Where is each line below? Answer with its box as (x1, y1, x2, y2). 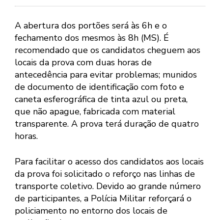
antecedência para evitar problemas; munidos (15, 69, 197, 81)
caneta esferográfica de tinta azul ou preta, (15, 93, 188, 106)
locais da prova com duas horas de (15, 56, 152, 69)
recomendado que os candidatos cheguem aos (15, 44, 200, 56)
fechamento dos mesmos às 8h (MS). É (15, 32, 169, 44)
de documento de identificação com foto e (15, 81, 184, 93)
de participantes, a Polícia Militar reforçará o (15, 192, 192, 205)
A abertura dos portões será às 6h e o (15, 20, 167, 32)
